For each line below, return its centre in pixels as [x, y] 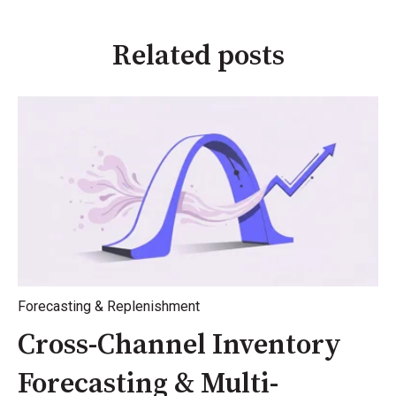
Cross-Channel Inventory [179, 345]
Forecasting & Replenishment [109, 306]
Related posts [198, 57]
